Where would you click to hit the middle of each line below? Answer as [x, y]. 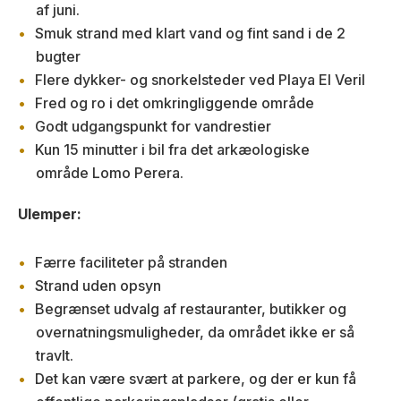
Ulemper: [50, 213]
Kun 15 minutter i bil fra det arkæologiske [172, 149]
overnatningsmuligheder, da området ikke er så [195, 332]
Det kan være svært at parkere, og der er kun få [196, 378]
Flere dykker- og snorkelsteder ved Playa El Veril [200, 79]
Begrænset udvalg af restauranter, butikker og [191, 308]
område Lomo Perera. [110, 172]
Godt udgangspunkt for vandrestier [153, 126]
